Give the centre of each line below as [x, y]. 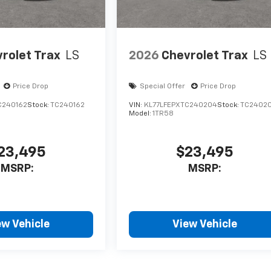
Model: [141, 114]
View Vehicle [205, 225]
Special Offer [163, 87]
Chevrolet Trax [205, 55]
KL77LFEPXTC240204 [181, 106]
